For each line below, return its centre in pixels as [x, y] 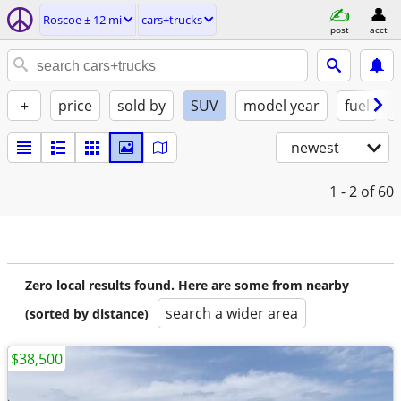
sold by [141, 106]
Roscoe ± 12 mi [82, 20]
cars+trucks [172, 20]
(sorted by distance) [87, 314]
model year [282, 106]
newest [315, 148]
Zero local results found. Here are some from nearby [187, 285]
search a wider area [232, 313]
